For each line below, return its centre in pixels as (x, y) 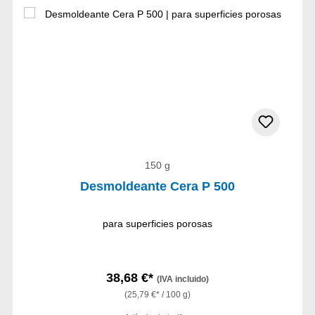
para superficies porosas (157, 224)
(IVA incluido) (182, 279)
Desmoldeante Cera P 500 (157, 187)
